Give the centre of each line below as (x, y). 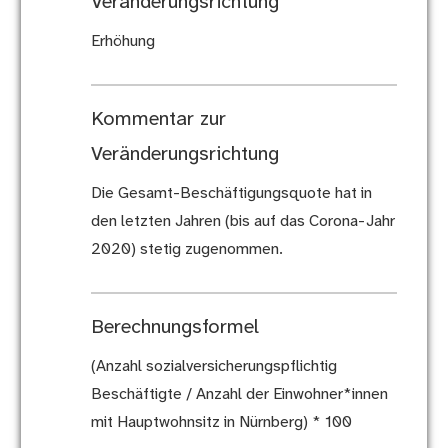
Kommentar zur (158, 120)
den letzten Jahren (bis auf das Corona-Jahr (242, 222)
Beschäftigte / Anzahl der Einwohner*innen (239, 395)
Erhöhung (122, 42)
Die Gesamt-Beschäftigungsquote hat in (231, 194)
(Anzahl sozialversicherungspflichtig (213, 367)
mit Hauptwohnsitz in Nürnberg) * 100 (221, 423)
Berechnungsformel (174, 328)
